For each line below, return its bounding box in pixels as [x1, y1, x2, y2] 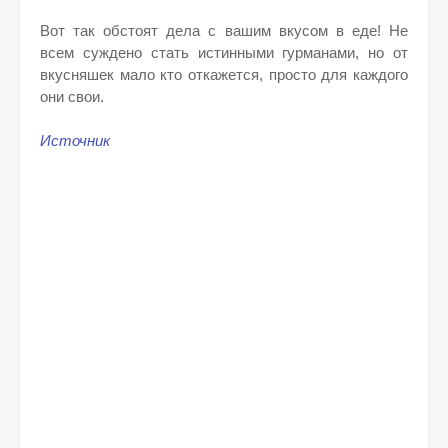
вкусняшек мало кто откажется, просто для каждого [40, 66, 408, 83]
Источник [40, 132, 110, 149]
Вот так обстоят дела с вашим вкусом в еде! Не [40, 22, 408, 39]
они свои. [40, 88, 104, 105]
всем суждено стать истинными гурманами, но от [40, 44, 408, 61]
